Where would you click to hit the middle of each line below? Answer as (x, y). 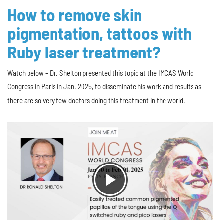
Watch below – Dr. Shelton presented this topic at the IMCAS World (100, 73)
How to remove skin (75, 14)
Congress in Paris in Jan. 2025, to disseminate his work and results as (104, 86)
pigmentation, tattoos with (99, 33)
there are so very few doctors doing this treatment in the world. (96, 100)
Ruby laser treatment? (84, 52)
